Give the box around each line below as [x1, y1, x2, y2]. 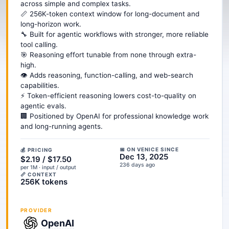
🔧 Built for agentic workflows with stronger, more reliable [20, 30, 209, 38]
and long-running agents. [20, 122, 103, 130]
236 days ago [120, 162, 155, 168]
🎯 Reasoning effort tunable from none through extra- [20, 51, 196, 59]
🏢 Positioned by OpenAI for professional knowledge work [20, 112, 209, 120]
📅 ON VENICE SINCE [120, 146, 179, 152]
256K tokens [20, 177, 67, 187]
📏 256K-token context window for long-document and [20, 10, 199, 18]
